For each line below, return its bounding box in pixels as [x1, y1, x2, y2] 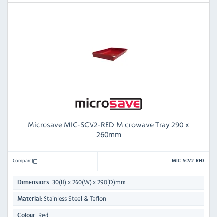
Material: [17, 196, 42, 202]
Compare [13, 156, 32, 165]
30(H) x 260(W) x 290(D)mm [51, 177, 126, 187]
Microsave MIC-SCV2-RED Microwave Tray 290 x [28, 119, 189, 131]
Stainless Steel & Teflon [42, 194, 106, 203]
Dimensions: [17, 179, 51, 186]
